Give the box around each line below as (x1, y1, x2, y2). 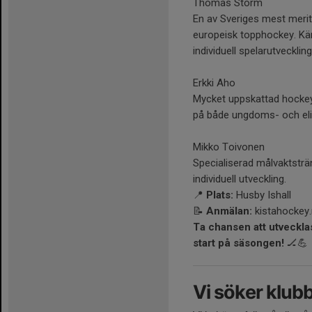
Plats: (206, 189, 233, 202)
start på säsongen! (193, 237, 284, 250)
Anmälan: (206, 205, 252, 218)
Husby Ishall (233, 189, 291, 202)
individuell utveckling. (193, 173, 286, 186)
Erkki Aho (193, 77, 235, 90)
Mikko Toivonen (193, 141, 265, 154)
